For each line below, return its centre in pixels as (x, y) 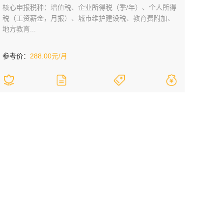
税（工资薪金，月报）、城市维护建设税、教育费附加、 (88, 18)
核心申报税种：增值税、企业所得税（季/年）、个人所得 (89, 7)
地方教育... (19, 29)
